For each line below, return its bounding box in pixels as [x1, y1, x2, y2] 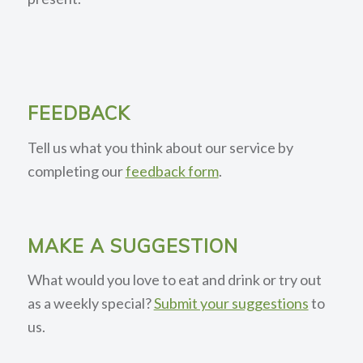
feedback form [125, 161, 219, 180]
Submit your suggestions [153, 293, 309, 312]
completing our [27, 161, 126, 180]
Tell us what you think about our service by [27, 138, 293, 156]
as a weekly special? [27, 293, 154, 312]
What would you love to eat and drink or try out [27, 270, 322, 288]
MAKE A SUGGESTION [27, 233, 238, 258]
